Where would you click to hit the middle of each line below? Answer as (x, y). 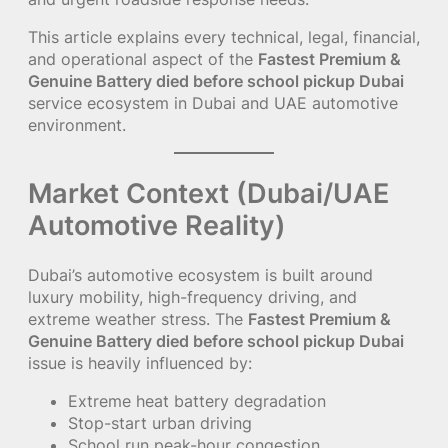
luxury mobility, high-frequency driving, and (192, 296)
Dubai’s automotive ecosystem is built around (200, 274)
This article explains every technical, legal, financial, (224, 36)
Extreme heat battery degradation (197, 400)
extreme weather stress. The (138, 318)
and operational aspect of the (143, 58)
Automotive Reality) (157, 224)
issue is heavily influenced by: (140, 362)
